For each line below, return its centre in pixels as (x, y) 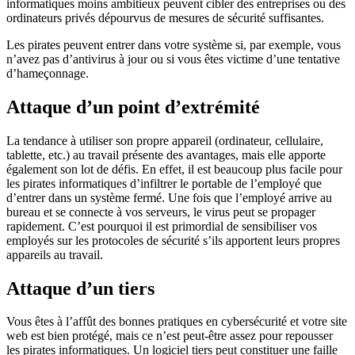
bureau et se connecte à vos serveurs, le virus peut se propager (161, 212)
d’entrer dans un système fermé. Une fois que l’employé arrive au (169, 197)
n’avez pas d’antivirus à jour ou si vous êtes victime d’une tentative (173, 59)
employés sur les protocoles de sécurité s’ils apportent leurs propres (173, 240)
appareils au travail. (55, 254)
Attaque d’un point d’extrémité (133, 107)
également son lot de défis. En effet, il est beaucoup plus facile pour (174, 169)
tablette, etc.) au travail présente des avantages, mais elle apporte (166, 155)
